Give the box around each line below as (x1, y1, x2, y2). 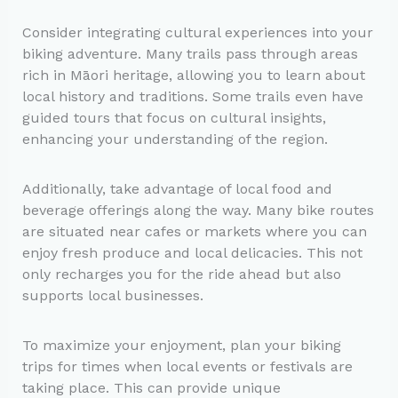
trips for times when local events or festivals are (21, 358, 353, 376)
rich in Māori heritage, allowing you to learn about (21, 66, 365, 84)
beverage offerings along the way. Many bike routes (21, 202, 374, 219)
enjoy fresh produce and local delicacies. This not (21, 244, 362, 262)
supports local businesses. (21, 287, 203, 305)
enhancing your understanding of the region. (21, 130, 328, 147)
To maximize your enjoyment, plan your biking (21, 337, 341, 354)
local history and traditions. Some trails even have (21, 87, 363, 105)
